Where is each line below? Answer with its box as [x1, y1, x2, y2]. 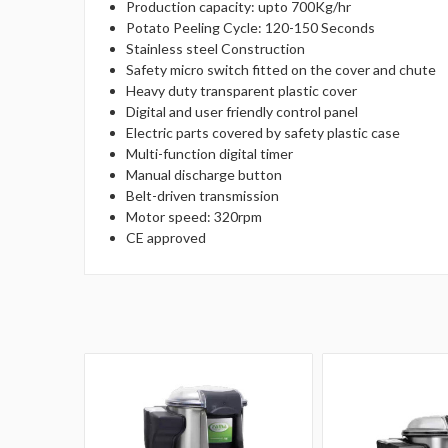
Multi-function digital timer [126, 144, 294, 162]
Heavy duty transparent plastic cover [126, 81, 358, 99]
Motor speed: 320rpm [126, 207, 263, 225]
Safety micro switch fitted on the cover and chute [126, 60, 437, 78]
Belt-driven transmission [126, 186, 280, 204]
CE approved [126, 228, 207, 246]
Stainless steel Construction [126, 39, 306, 57]
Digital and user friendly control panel [126, 102, 359, 120]
